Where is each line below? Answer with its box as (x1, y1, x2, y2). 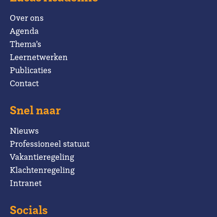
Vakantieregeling (10, 151, 74, 162)
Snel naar (10, 102, 61, 118)
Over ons (10, 12, 44, 23)
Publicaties (10, 64, 51, 75)
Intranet (10, 177, 42, 188)
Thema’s (10, 38, 41, 49)
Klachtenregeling (10, 164, 75, 175)
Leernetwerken (10, 51, 68, 62)
